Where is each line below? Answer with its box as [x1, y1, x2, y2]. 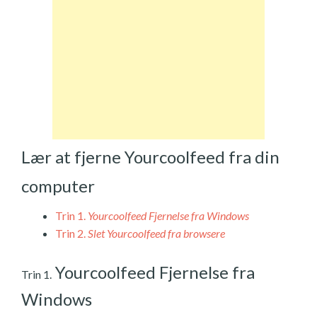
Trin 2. [55, 226, 86, 240]
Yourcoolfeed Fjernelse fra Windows [88, 208, 249, 222]
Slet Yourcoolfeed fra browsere [88, 226, 225, 240]
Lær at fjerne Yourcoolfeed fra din [21, 146, 279, 167]
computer [21, 175, 95, 196]
